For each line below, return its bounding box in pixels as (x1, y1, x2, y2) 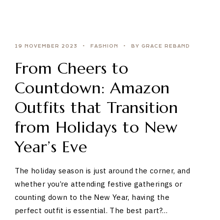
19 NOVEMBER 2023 (14, 44, 78, 49)
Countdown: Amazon (14, 78, 170, 98)
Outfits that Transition (14, 98, 179, 118)
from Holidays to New (14, 117, 178, 137)
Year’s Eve (14, 137, 87, 157)
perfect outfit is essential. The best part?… (14, 206, 168, 216)
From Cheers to (14, 58, 129, 79)
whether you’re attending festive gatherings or (14, 179, 183, 189)
